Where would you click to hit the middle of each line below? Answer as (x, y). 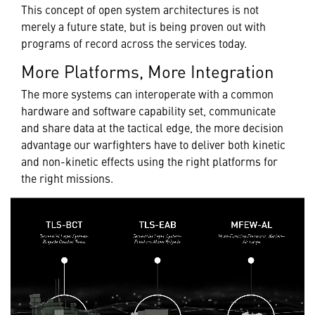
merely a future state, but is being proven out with (143, 26)
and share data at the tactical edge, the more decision (152, 127)
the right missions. (74, 178)
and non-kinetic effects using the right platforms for (149, 161)
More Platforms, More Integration (148, 71)
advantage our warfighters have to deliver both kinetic (153, 144)
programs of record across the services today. (135, 43)
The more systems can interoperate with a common (147, 93)
